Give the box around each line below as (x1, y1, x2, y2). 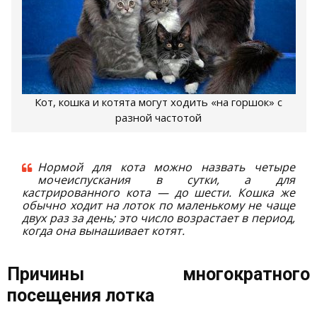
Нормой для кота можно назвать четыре (38, 158, 295, 175)
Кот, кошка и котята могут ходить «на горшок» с (35, 94, 282, 109)
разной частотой (115, 110, 202, 125)
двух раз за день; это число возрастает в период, (22, 209, 295, 226)
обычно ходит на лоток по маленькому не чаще (22, 197, 295, 213)
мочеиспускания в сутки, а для (38, 171, 295, 188)
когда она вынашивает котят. (22, 222, 185, 238)
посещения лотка (7, 284, 154, 306)
